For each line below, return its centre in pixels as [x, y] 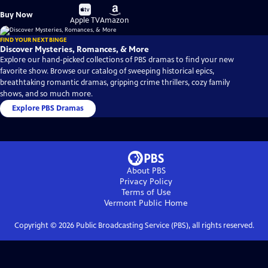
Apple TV [85, 21]
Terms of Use [146, 193]
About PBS [146, 171]
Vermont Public [133, 203]
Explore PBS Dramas [48, 109]
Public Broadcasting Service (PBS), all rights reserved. [164, 226]
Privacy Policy [146, 182]
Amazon [115, 21]
